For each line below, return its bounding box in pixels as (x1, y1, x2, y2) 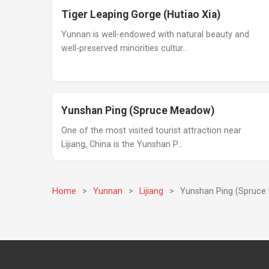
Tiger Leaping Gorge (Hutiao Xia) (61, 8, 221, 20)
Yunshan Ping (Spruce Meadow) (61, 104, 215, 116)
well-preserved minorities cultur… (61, 43, 189, 53)
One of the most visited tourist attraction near (61, 125, 242, 136)
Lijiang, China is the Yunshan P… (61, 139, 183, 150)
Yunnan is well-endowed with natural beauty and (61, 29, 250, 40)
